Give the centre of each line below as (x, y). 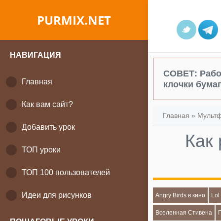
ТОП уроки (41, 150)
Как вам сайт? (47, 104)
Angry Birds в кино (180, 195)
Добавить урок (48, 127)
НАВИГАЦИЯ (36, 55)
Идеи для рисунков (57, 195)
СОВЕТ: (182, 74)
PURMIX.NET (74, 20)
